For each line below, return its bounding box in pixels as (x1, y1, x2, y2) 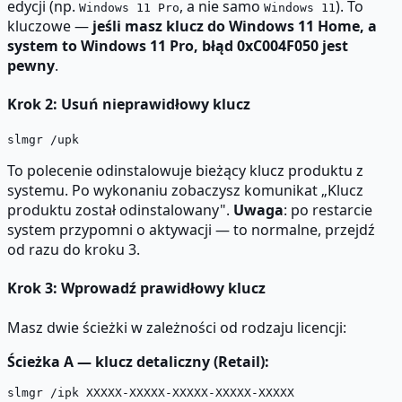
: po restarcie (284, 200, 372, 221)
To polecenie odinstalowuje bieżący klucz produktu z (7, 161, 363, 181)
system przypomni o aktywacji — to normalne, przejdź (7, 220, 375, 240)
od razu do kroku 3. (7, 240, 140, 260)
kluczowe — (7, 15, 92, 36)
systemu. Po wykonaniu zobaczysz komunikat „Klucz (7, 180, 363, 201)
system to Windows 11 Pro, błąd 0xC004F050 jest (7, 35, 348, 56)
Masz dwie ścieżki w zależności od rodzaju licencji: (7, 317, 346, 337)
